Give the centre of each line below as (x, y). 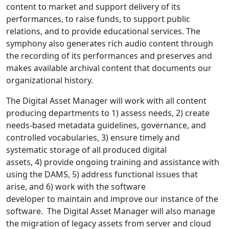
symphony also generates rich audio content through (110, 44)
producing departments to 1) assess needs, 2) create (108, 113)
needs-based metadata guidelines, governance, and (106, 125)
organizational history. (55, 81)
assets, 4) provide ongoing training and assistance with (113, 162)
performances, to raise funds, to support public (98, 19)
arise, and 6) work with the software (76, 187)
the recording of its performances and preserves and (109, 56)
